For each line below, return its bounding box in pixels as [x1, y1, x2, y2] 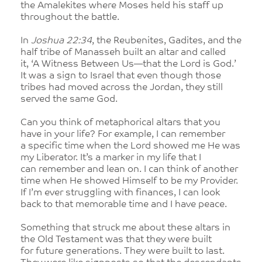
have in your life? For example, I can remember [20, 130, 225, 139]
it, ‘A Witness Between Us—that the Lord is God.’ [20, 60, 236, 69]
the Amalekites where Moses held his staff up [20, 1, 223, 11]
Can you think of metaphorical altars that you [20, 118, 220, 127]
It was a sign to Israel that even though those [20, 71, 221, 81]
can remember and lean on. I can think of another [20, 165, 238, 174]
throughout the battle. [20, 13, 119, 22]
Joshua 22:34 [31, 36, 92, 46]
